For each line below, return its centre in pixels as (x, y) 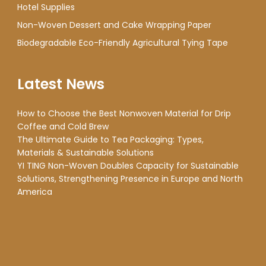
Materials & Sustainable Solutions (85, 153)
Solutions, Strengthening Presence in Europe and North (130, 179)
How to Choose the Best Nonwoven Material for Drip (124, 114)
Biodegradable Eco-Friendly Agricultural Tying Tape (122, 43)
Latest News (61, 84)
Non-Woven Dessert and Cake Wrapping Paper (114, 25)
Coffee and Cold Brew (63, 127)
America (34, 192)
